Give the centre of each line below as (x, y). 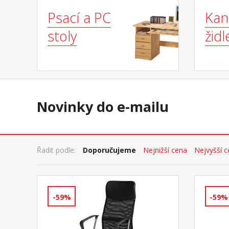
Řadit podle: (56, 150)
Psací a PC (79, 18)
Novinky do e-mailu (103, 107)
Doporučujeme (109, 150)
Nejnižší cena (165, 150)
